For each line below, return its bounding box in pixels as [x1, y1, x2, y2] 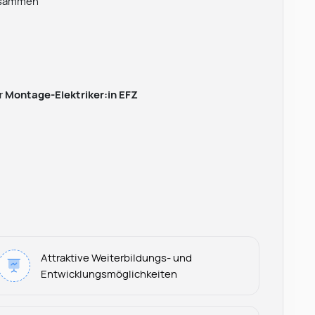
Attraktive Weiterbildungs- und [41, 250, 193, 264]
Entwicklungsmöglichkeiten [41, 266, 178, 281]
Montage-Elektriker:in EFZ [5, 87, 139, 102]
